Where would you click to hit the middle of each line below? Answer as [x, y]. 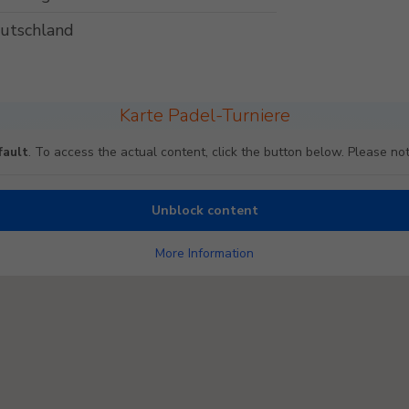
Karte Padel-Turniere [204, 116]
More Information [204, 254]
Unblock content [204, 211]
